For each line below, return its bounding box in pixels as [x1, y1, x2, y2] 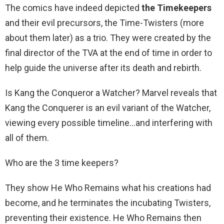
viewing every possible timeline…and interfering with [5, 117, 212, 128]
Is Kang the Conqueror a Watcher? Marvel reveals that [5, 87, 217, 98]
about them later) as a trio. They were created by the [5, 32, 211, 43]
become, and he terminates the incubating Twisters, [5, 197, 210, 208]
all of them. [5, 132, 49, 143]
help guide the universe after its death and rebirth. [5, 62, 201, 73]
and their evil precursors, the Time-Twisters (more [5, 17, 204, 28]
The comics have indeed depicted [5, 2, 141, 13]
